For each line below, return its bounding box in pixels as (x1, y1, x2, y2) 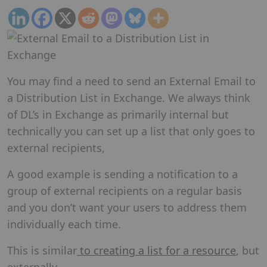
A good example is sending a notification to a (7, 166, 238, 181)
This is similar (7, 243, 77, 257)
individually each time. (7, 216, 121, 231)
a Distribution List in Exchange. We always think (7, 90, 250, 105)
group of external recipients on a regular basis (7, 183, 242, 198)
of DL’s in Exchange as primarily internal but (7, 107, 229, 122)
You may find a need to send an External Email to (7, 73, 256, 88)
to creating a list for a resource (77, 243, 236, 257)
